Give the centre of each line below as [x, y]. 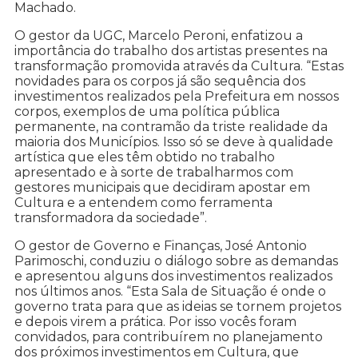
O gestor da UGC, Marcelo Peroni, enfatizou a [159, 36]
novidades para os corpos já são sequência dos [160, 82]
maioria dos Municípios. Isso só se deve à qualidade [174, 142]
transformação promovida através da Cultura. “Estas [179, 66]
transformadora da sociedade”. [111, 218]
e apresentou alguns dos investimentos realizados [173, 276]
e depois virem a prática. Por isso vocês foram [155, 322]
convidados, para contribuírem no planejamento [169, 337]
